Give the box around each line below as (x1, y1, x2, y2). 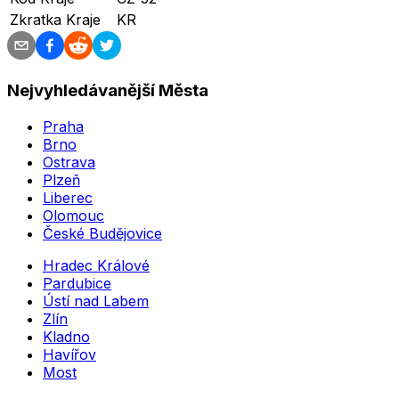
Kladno (43, 327, 90, 346)
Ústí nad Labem (43, 291, 149, 310)
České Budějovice (43, 224, 162, 242)
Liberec (43, 188, 93, 207)
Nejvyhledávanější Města (7, 79, 208, 101)
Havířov (43, 345, 96, 363)
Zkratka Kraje (10, 11, 101, 29)
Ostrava (43, 152, 95, 171)
